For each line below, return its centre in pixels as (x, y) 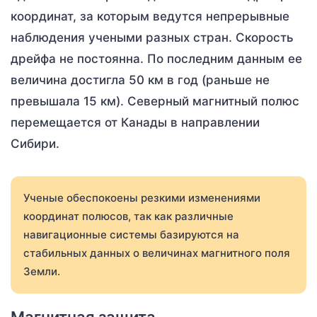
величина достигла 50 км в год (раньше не (140, 80)
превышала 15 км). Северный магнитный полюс (155, 101)
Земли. (42, 271)
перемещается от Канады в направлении (135, 122)
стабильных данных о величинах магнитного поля (157, 253)
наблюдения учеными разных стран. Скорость (152, 37)
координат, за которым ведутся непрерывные (150, 16)
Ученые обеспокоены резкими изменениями (142, 197)
